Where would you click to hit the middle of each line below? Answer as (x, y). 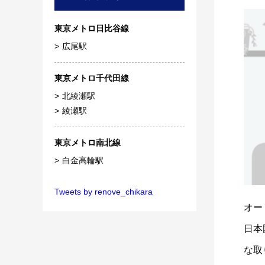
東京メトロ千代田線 (92, 78)
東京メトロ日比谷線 (92, 29)
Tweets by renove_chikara (104, 192)
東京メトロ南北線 (88, 143)
